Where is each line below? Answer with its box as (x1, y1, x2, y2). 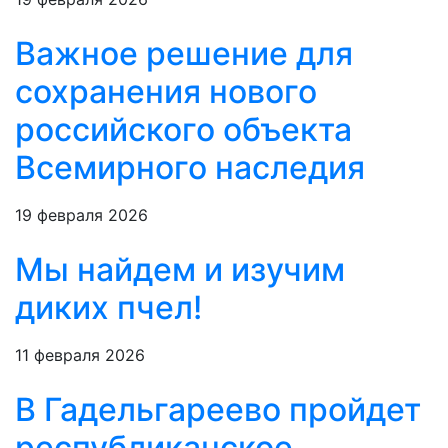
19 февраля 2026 (15, 205, 148, 226)
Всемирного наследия (15, 148, 365, 188)
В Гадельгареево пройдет (15, 390, 421, 430)
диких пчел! (15, 288, 202, 328)
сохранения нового (15, 72, 317, 112)
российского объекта (15, 110, 352, 150)
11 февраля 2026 (15, 345, 145, 366)
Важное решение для (15, 34, 353, 74)
